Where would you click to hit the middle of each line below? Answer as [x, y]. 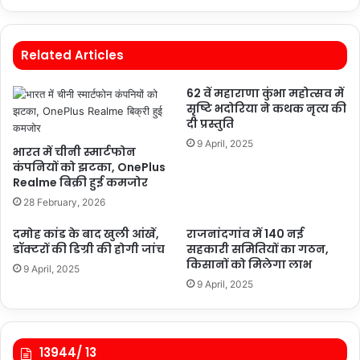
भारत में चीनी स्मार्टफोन [74, 152]
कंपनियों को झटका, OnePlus [89, 167]
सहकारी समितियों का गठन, [258, 249]
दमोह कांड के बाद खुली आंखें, [86, 234]
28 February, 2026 [64, 202]
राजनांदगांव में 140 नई [245, 234]
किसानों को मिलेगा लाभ [249, 264]
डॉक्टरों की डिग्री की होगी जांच [89, 249]
